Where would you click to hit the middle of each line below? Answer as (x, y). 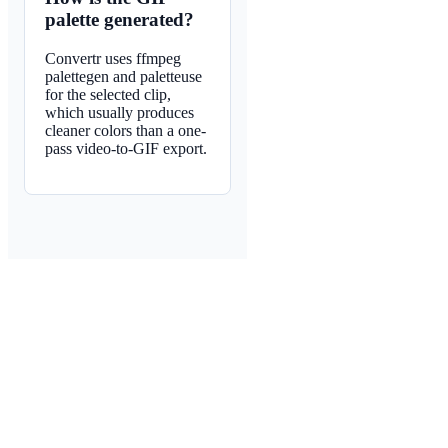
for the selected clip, (108, 95)
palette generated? (119, 20)
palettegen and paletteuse (123, 77)
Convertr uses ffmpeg (113, 59)
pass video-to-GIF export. (126, 149)
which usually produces (119, 113)
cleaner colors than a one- (125, 131)
